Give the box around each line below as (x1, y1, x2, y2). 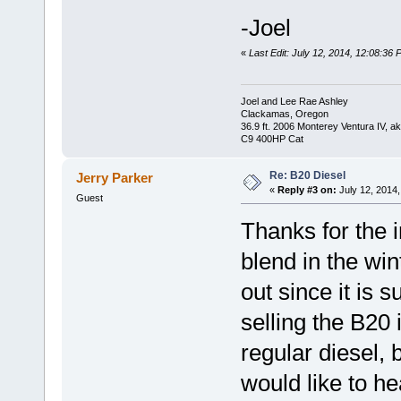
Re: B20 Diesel (269, 169, 346, 182)
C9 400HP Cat (240, 133, 303, 144)
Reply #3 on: (277, 184, 337, 195)
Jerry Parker (76, 169, 154, 185)
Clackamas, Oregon (240, 108, 328, 119)
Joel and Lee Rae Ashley (240, 96, 348, 107)
